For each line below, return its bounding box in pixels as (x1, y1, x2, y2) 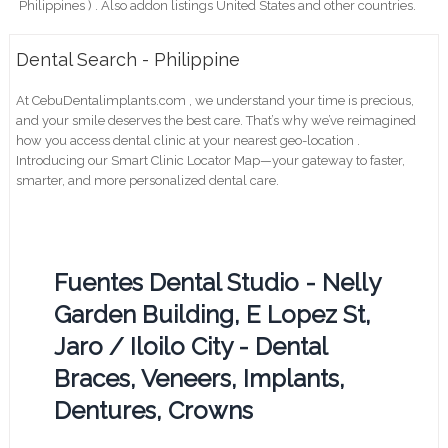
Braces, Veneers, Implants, (54, 363, 346, 393)
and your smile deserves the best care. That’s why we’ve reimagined (16, 112, 417, 128)
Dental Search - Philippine (16, 48, 241, 70)
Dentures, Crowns (54, 395, 254, 425)
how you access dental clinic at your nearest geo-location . (16, 132, 361, 148)
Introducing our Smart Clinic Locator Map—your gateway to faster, (16, 152, 406, 168)
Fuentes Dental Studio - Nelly (54, 267, 381, 297)
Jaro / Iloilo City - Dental (54, 331, 328, 361)
